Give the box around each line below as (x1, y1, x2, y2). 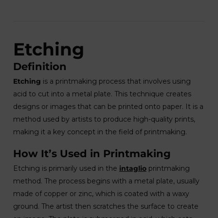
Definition (13, 60, 67, 73)
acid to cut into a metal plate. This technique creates (13, 90, 191, 98)
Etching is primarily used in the (13, 164, 119, 173)
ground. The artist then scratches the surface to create (13, 202, 199, 211)
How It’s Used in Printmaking (13, 147, 171, 160)
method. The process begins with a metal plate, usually (13, 177, 200, 185)
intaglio (119, 164, 146, 173)
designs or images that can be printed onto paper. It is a (13, 102, 203, 111)
